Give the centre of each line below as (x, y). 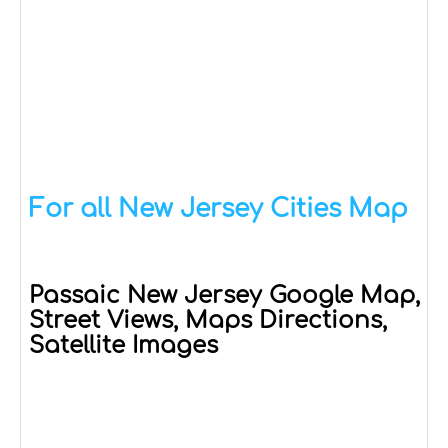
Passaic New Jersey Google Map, (224, 295)
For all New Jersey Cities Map (218, 208)
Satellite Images (123, 345)
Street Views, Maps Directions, (208, 320)
